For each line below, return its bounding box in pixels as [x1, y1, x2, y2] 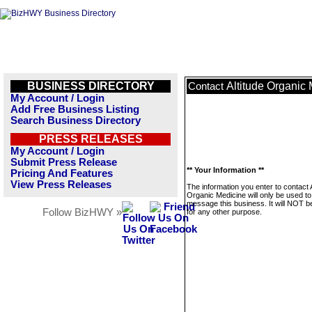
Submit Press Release [10, 157, 117, 168]
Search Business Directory [10, 115, 141, 126]
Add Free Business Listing [10, 104, 139, 115]
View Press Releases [10, 179, 111, 190]
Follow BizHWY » [42, 207, 122, 218]
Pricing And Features [10, 168, 113, 179]
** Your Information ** [187, 166, 264, 174]
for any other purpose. [187, 208, 262, 216]
